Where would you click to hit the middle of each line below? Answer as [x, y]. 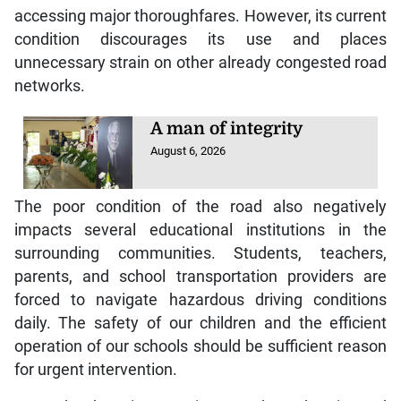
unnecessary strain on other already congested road [200, 63]
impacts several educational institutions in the [200, 230]
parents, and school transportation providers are [200, 276]
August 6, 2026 [188, 151]
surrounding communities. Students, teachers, [200, 253]
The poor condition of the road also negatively [200, 206]
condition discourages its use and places [200, 40]
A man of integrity [227, 129]
